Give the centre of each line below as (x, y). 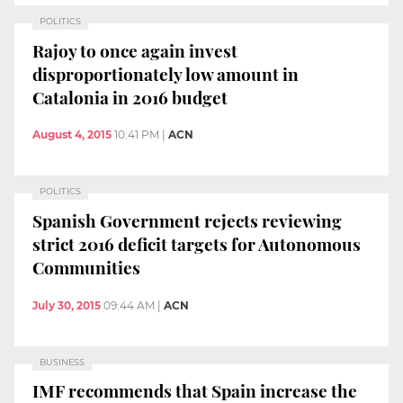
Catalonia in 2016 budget (130, 97)
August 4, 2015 (72, 135)
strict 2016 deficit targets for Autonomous (197, 243)
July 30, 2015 (67, 305)
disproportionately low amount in (166, 73)
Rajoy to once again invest (135, 50)
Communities (86, 267)
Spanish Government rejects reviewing (187, 220)
